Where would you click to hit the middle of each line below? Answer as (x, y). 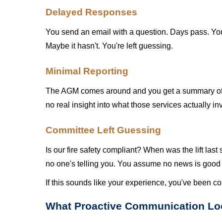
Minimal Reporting (87, 71)
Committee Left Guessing (103, 130)
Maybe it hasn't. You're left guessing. (109, 46)
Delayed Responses (91, 12)
